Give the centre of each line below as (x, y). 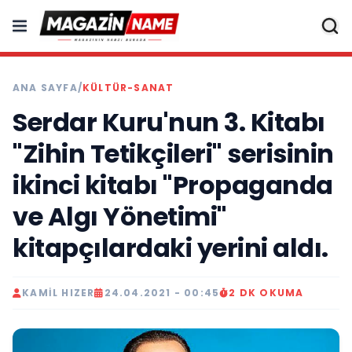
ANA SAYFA (45, 88)
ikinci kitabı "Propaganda (173, 185)
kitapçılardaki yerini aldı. (170, 248)
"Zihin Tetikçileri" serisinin (173, 154)
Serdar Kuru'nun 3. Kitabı (169, 122)
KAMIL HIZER (59, 293)
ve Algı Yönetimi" (120, 216)
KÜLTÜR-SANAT (128, 88)
